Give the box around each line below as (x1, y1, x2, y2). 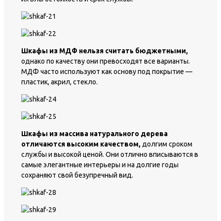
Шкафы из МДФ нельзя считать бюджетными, (21, 47, 188, 55)
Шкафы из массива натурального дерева (21, 130, 168, 138)
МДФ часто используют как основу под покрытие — (21, 68, 192, 76)
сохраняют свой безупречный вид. (21, 171, 133, 180)
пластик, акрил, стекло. (21, 78, 98, 86)
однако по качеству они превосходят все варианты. (21, 57, 190, 66)
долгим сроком (141, 140, 192, 148)
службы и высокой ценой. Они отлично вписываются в (21, 150, 198, 159)
